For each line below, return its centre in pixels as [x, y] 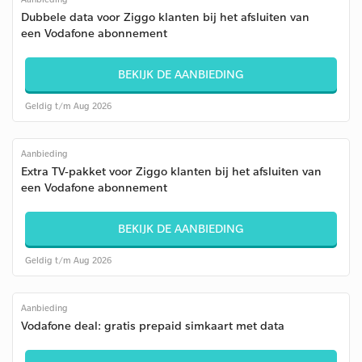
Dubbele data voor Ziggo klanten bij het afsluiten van [165, 17]
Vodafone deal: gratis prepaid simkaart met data [153, 325]
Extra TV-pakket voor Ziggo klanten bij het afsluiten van [171, 171]
